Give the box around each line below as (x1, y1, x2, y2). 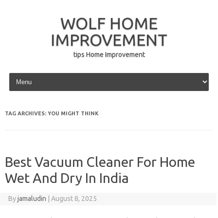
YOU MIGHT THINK (48, 110, 99, 116)
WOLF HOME (60, 14, 158, 32)
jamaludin (17, 195, 46, 202)
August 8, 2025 (51, 195, 97, 202)
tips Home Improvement (73, 51, 145, 58)
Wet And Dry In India (5, 170, 129, 185)
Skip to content (7, 71, 53, 78)
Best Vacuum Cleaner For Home (5, 154, 195, 169)
